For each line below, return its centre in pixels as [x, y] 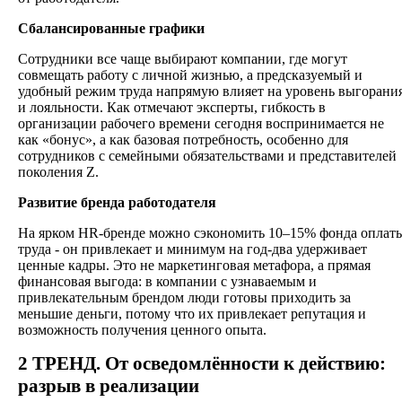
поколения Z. [58, 172]
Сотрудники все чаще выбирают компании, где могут [183, 59]
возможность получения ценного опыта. [142, 330]
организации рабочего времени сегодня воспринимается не [201, 124]
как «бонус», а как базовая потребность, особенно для [183, 140]
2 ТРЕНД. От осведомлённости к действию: [202, 364]
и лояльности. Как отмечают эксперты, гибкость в [172, 108]
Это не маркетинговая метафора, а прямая [242, 266]
